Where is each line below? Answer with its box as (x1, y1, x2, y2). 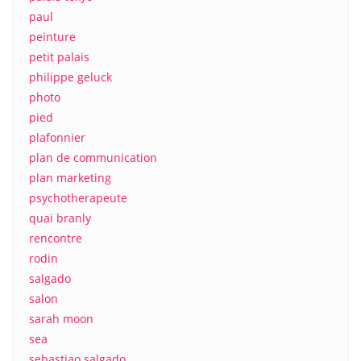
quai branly (29, 210, 91, 226)
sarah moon (29, 310, 93, 326)
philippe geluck (29, 68, 112, 85)
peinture (29, 28, 76, 44)
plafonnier (29, 129, 85, 145)
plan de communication (29, 149, 157, 165)
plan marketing (29, 169, 111, 185)
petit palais (29, 48, 89, 64)
